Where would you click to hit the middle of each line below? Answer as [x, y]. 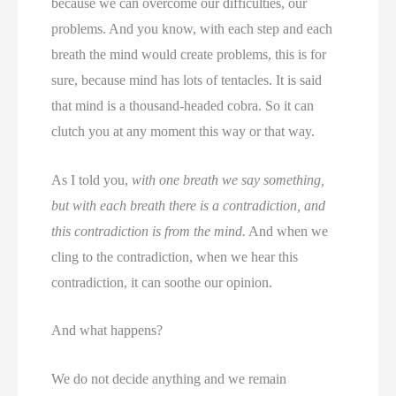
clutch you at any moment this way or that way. [183, 131]
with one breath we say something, [228, 179]
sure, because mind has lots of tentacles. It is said [187, 80]
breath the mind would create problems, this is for [189, 54]
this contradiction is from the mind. [149, 231]
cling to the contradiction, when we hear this [175, 256]
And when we [287, 231]
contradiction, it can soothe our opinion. [162, 282]
